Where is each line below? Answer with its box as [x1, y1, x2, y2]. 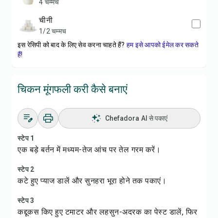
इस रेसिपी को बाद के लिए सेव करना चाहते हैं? [18, 41, 125, 49]
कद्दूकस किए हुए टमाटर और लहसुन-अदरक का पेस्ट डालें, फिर [18, 207, 198, 217]
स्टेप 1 [18, 134, 35, 142]
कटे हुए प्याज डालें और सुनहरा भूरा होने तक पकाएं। [18, 176, 166, 185]
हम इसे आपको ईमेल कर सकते [126, 41, 199, 49]
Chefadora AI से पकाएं [105, 114, 168, 122]
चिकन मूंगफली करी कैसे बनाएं [18, 83, 127, 95]
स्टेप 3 [18, 197, 35, 204]
